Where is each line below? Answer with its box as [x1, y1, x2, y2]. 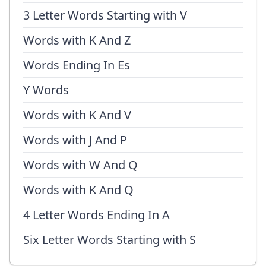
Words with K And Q [23, 182, 134, 198]
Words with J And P [23, 132, 127, 148]
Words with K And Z [23, 32, 131, 48]
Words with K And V [23, 107, 131, 123]
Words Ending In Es [23, 57, 130, 73]
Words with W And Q [23, 157, 138, 173]
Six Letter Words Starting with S [23, 232, 196, 248]
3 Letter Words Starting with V [23, 7, 187, 23]
